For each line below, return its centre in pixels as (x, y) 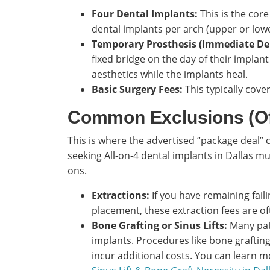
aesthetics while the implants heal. (170, 74)
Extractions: (121, 196)
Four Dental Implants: (145, 14)
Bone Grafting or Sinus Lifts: (159, 226)
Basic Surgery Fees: (137, 89)
